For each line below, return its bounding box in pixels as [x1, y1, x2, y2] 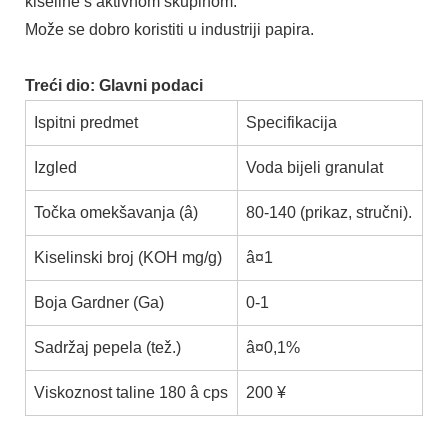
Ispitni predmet [34, 114, 138, 132]
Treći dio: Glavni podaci [25, 77, 203, 95]
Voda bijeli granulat [246, 159, 383, 177]
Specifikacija [246, 114, 337, 132]
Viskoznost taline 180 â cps [34, 384, 228, 402]
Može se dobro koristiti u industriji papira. [25, 21, 314, 39]
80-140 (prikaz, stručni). [246, 204, 412, 222]
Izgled [34, 159, 77, 177]
